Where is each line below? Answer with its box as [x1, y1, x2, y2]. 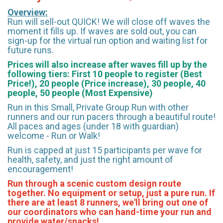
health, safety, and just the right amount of [7, 154, 173, 165]
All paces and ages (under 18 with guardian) [7, 120, 179, 131]
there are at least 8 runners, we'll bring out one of [7, 197, 208, 208]
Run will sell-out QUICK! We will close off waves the [7, 16, 210, 27]
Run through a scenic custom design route [7, 178, 181, 189]
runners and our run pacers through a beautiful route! [7, 111, 216, 122]
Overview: [7, 6, 48, 17]
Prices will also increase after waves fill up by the [7, 59, 207, 70]
